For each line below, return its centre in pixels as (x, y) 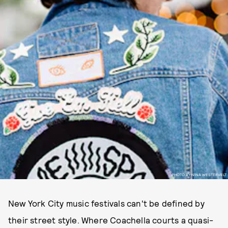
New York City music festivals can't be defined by (106, 203)
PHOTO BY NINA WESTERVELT (199, 174)
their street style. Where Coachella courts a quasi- (111, 220)
